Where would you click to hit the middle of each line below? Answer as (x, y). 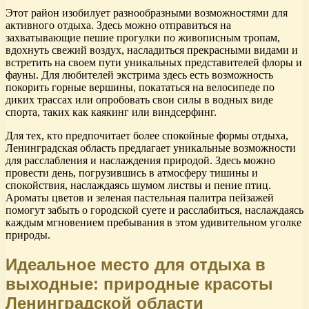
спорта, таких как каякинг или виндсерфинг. (111, 112)
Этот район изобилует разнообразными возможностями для (147, 13)
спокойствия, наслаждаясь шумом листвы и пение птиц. (138, 186)
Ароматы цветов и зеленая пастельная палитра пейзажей (140, 198)
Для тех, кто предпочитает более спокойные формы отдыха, (147, 136)
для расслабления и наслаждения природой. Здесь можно (140, 161)
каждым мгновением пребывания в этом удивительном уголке (153, 223)
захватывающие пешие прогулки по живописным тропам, (143, 38)
